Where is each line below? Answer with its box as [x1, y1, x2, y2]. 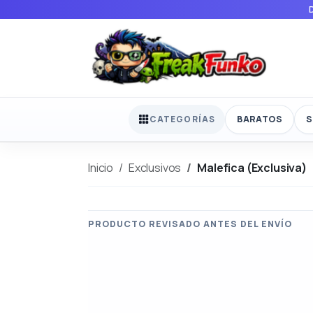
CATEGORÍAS [150, 113, 216, 126]
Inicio [88, 159, 114, 175]
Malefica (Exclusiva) [197, 159, 307, 175]
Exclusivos [128, 159, 182, 175]
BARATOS [237, 112, 282, 125]
